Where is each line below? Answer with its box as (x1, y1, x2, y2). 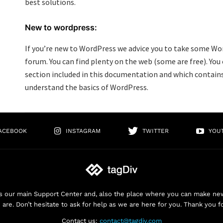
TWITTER (142, 127, 169, 135)
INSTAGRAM (65, 127, 101, 135)
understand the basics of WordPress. (25, 82, 148, 92)
